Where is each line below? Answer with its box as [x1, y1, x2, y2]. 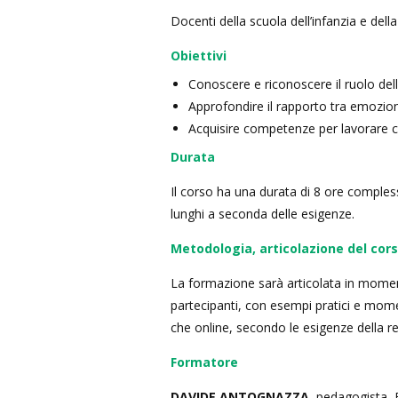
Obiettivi [171, 47, 227, 64]
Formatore [171, 354, 238, 370]
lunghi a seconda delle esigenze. [171, 205, 354, 222]
